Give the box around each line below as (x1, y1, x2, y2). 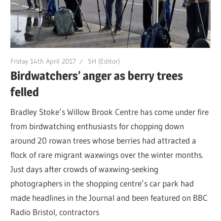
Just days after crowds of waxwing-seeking (10, 163, 159, 174)
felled (10, 85, 39, 100)
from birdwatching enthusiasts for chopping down (10, 120, 184, 131)
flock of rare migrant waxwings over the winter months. (10, 149, 204, 160)
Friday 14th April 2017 (10, 56, 76, 66)
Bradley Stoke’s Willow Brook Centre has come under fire (10, 106, 209, 117)
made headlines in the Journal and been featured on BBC (10, 192, 208, 203)
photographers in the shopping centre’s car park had (10, 178, 194, 188)
